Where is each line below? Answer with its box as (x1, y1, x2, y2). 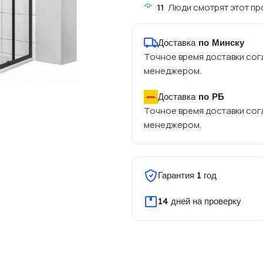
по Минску (195, 36, 244, 48)
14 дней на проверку (157, 195, 241, 207)
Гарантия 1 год (157, 169, 217, 181)
